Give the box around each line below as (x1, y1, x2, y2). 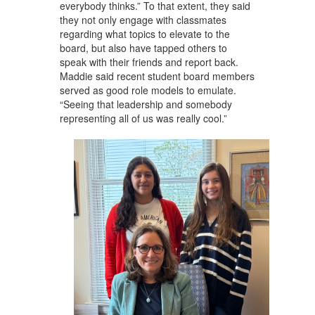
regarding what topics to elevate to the (59, 27, 230, 41)
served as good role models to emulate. (59, 83, 236, 98)
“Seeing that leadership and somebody (59, 97, 232, 112)
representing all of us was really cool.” (59, 111, 227, 126)
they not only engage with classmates (59, 13, 226, 27)
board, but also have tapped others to (59, 41, 227, 56)
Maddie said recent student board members (59, 69, 255, 84)
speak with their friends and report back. (59, 55, 238, 70)
